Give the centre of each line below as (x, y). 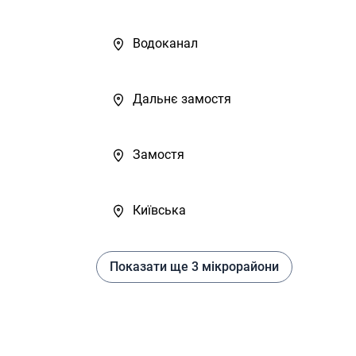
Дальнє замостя (182, 99)
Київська (159, 211)
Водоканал (165, 44)
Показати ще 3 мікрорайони (235, 267)
